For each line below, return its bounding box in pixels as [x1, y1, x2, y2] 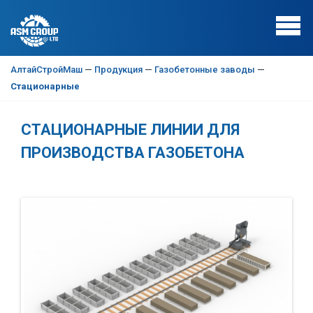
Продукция [94, 64, 143, 75]
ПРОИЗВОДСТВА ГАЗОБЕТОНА [21, 144, 245, 161]
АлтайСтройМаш [10, 64, 82, 75]
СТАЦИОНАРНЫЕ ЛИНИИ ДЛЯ [21, 121, 240, 138]
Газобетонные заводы [154, 64, 255, 75]
